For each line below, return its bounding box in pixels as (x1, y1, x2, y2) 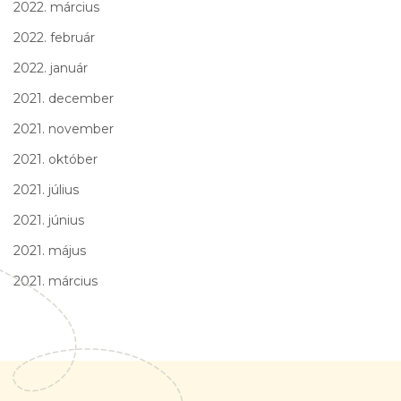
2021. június (13, 211, 84, 228)
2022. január (13, 59, 88, 76)
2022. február (13, 29, 95, 46)
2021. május (13, 242, 86, 259)
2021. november (13, 120, 114, 137)
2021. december (13, 90, 114, 107)
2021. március (13, 272, 98, 289)
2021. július (13, 181, 79, 198)
